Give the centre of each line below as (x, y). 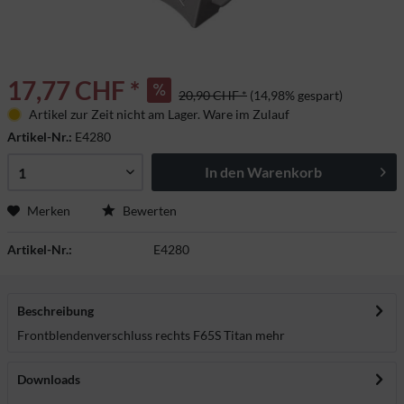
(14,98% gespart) (296, 95)
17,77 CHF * (73, 90)
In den (224, 172)
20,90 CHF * (213, 95)
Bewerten (148, 211)
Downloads (49, 379)
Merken (49, 211)
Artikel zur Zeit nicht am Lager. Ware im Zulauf (159, 114)
